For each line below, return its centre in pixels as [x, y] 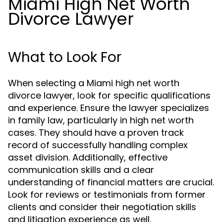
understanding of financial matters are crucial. [111, 182]
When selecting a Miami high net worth [94, 83]
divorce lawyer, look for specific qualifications [109, 95]
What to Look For [65, 57]
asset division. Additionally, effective [88, 157]
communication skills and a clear [81, 170]
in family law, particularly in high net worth [101, 120]
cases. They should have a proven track [96, 133]
